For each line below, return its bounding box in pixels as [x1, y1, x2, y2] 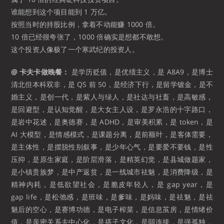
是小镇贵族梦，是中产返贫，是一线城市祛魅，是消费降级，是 [11, 166, 213, 176]
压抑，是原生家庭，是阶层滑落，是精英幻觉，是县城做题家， [11, 154, 213, 164]
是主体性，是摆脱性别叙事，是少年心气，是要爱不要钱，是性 [11, 141, 213, 151]
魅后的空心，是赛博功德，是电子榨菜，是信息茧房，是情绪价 [11, 204, 213, 214]
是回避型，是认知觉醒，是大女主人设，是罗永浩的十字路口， [11, 104, 213, 114]
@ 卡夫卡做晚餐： [11, 66, 69, 76]
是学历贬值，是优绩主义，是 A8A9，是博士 [69, 66, 213, 76]
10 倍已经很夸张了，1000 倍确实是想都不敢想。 [11, 31, 168, 41]
